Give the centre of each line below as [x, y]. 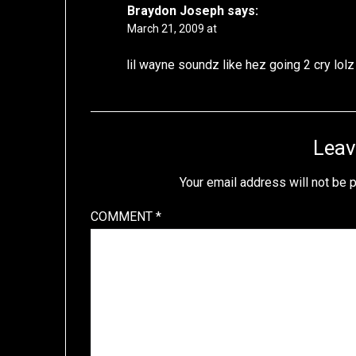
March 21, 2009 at [172, 29]
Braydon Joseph [176, 11]
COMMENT [124, 217]
